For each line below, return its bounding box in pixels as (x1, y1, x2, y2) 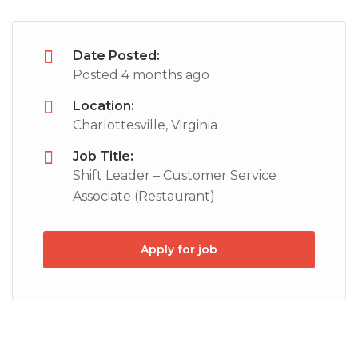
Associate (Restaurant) (73, 189, 215, 204)
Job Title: (73, 149, 133, 164)
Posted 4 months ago (73, 67, 209, 82)
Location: (73, 98, 134, 113)
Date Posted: (73, 48, 160, 63)
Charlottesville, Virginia (73, 117, 217, 133)
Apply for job (141, 242, 217, 257)
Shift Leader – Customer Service (73, 168, 276, 183)
